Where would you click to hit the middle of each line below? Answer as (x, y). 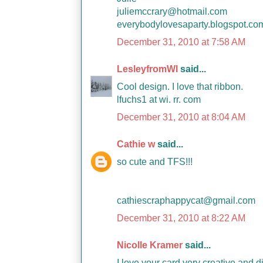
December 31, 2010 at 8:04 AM (181, 117)
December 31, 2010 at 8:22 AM (181, 218)
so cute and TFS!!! (155, 162)
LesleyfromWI (147, 69)
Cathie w (136, 144)
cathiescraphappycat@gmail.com (186, 200)
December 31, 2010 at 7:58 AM (181, 42)
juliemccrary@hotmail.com (172, 11)
